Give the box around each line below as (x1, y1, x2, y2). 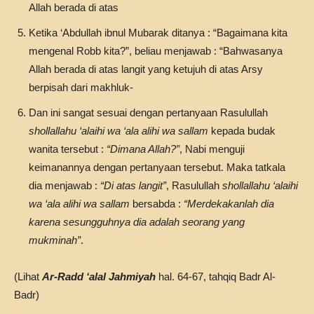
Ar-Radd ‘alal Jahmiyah (42, 271, 158, 282)
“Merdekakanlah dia (184, 198, 274, 210)
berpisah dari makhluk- (29, 81, 133, 93)
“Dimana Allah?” (107, 143, 179, 155)
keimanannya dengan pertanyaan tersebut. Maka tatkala (29, 161, 285, 173)
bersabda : (130, 198, 184, 210)
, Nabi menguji (179, 143, 245, 155)
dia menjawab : (29, 179, 100, 191)
